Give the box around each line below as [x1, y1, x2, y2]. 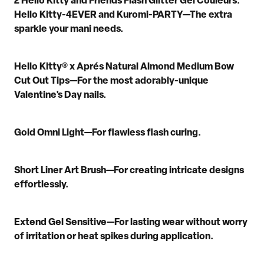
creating [130, 166, 167, 176]
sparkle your [14, 24, 70, 34]
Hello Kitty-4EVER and [14, 10, 117, 20]
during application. [130, 232, 213, 242]
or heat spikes [67, 232, 130, 242]
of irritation [14, 232, 67, 242]
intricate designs [169, 166, 244, 176]
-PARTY [148, 10, 183, 20]
